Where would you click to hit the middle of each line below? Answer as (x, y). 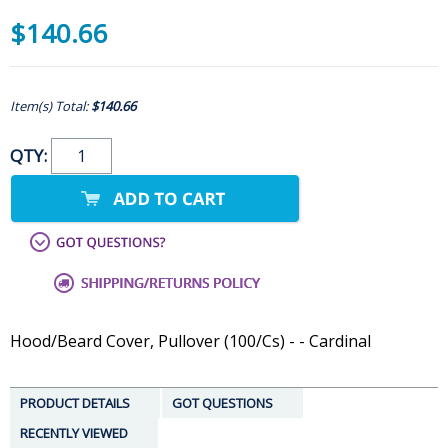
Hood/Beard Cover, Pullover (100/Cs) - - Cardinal (190, 341)
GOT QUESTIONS (222, 403)
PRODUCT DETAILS (75, 403)
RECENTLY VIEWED (74, 433)
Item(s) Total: (50, 106)
